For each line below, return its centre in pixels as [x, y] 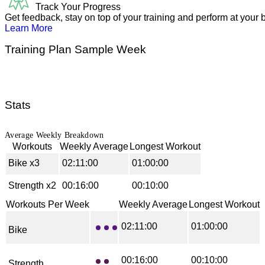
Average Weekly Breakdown [54, 135]
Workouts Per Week [48, 204]
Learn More [29, 28]
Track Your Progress [78, 7]
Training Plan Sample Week [75, 49]
